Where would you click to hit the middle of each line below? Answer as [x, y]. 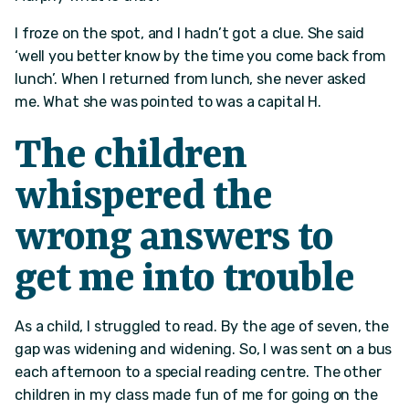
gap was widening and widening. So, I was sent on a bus [204, 349]
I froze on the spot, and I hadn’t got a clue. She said [190, 34]
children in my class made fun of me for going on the [196, 394]
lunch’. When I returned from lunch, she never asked [190, 79]
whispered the [143, 197]
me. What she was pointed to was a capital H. [168, 102]
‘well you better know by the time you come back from [200, 57]
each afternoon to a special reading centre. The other [198, 372]
